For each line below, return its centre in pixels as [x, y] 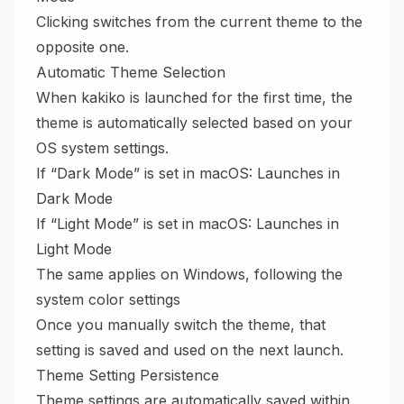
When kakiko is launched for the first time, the [194, 97]
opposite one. [83, 47]
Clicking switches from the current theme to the [199, 22]
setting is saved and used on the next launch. [190, 350]
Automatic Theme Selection [131, 72]
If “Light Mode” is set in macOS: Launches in [188, 224]
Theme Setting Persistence [128, 375]
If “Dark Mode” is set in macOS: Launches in [188, 173]
